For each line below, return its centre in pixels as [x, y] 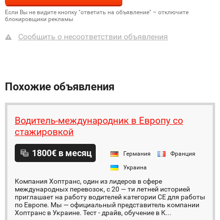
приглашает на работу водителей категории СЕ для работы [110, 197]
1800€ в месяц [62, 153]
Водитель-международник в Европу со [99, 121]
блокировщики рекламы [39, 19]
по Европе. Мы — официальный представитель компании [107, 205]
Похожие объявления [60, 87]
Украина [135, 167]
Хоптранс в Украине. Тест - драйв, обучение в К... [93, 213]
